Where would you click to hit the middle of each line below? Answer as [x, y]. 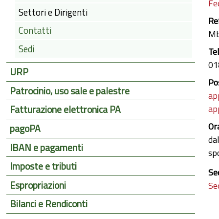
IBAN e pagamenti [47, 147]
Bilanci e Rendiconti [49, 204]
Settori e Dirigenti [53, 12]
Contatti [35, 31]
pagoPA [25, 128]
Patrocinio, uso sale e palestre [70, 91]
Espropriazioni [38, 186]
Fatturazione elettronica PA [66, 110]
